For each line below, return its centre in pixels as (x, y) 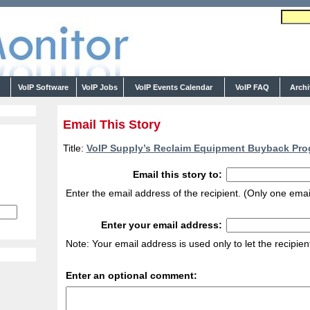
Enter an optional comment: (131, 275)
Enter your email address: (161, 225)
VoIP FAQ (252, 87)
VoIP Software (43, 87)
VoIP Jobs (100, 87)
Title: (74, 148)
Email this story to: (177, 174)
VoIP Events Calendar (174, 87)
